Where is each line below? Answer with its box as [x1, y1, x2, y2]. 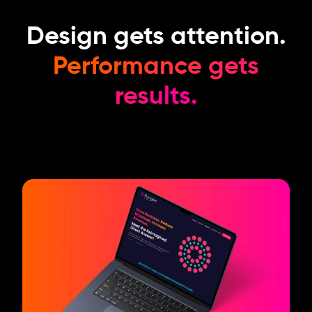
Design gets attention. [26, 24, 286, 49]
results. [114, 84, 198, 109]
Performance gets [53, 54, 259, 79]
